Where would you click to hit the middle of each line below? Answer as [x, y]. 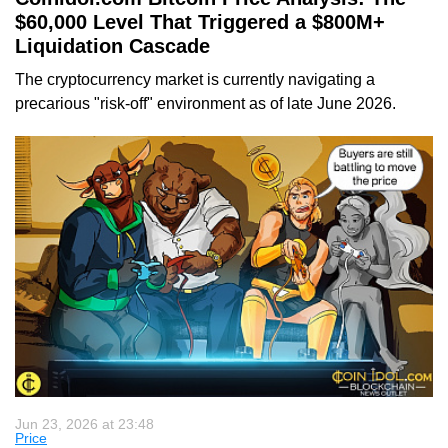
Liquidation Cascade [112, 45]
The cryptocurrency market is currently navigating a [195, 79]
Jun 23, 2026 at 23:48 [84, 423]
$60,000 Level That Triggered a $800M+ [200, 21]
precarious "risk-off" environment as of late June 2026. [205, 103]
